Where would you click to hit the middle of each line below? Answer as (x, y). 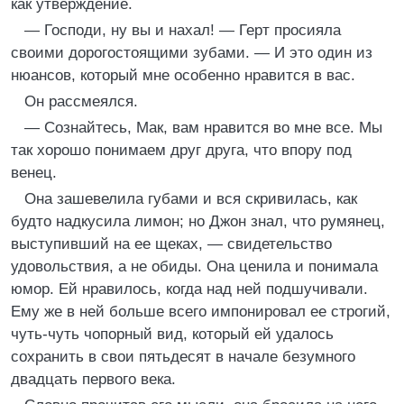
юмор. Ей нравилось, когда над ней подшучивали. (189, 289)
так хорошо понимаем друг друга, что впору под (181, 150)
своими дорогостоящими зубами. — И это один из (192, 53)
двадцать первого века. (93, 379)
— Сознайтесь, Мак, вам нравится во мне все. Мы (203, 128)
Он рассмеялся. (81, 101)
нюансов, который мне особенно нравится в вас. (183, 75)
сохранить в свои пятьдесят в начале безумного (183, 357)
